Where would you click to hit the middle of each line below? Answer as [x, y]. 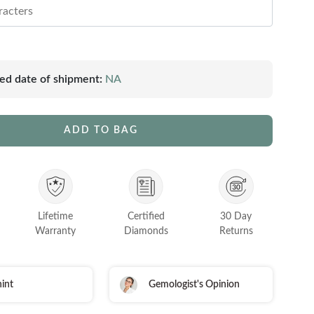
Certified [146, 216]
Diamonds [146, 231]
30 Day [236, 217]
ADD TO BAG [101, 131]
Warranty [56, 231]
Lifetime [56, 216]
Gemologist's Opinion [194, 284]
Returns [236, 232]
